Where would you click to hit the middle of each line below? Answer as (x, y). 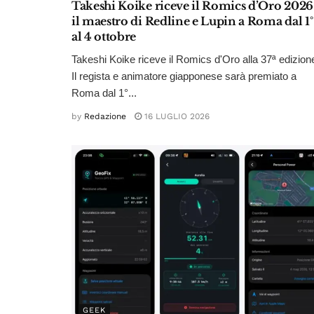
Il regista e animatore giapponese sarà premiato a (184, 76)
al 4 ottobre (104, 37)
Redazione (105, 117)
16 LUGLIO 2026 (176, 117)
